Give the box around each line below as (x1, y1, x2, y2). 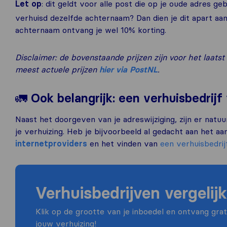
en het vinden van (87, 138, 160, 149)
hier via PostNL (99, 64, 158, 75)
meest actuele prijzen (15, 64, 99, 75)
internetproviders (15, 138, 87, 149)
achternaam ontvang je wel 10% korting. (15, 25, 166, 35)
